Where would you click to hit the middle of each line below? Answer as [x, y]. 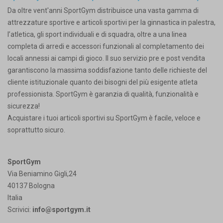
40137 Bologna [31, 186]
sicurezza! [24, 106]
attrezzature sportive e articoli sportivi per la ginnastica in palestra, [111, 23]
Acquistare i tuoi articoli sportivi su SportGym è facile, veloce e [104, 118]
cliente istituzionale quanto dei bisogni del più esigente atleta [103, 82]
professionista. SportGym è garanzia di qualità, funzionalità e [103, 94]
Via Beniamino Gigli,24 [42, 174]
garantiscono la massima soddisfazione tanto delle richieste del [107, 70]
